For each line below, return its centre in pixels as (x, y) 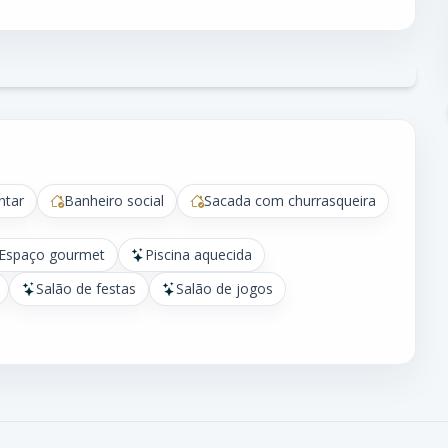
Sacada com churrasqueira (290, 200)
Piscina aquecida (198, 254)
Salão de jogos (224, 288)
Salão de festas (86, 288)
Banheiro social (114, 200)
